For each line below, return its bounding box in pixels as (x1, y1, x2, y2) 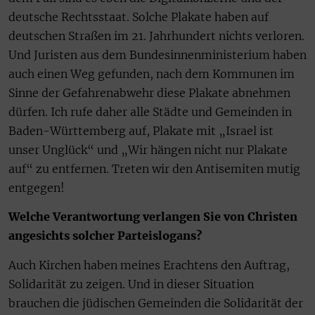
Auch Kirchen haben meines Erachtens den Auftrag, (8, 257, 290, 272)
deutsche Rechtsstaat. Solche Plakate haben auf (8, 9, 269, 24)
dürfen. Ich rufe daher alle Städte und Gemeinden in (8, 104, 292, 119)
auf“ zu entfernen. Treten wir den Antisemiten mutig (8, 161, 300, 176)
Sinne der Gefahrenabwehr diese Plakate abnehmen (8, 85, 290, 100)
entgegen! (8, 180, 65, 195)
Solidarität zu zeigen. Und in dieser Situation (8, 276, 254, 291)
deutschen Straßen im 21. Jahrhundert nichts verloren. (8, 28, 304, 43)
